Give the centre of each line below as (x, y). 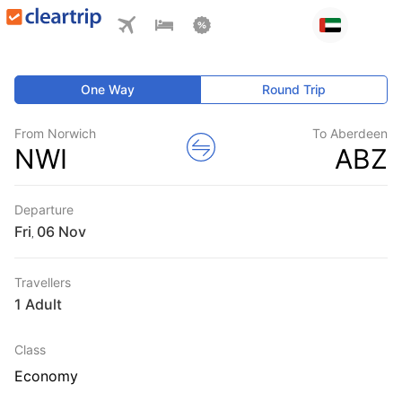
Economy (46, 376)
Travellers (43, 282)
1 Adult (38, 304)
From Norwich (55, 133)
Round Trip (294, 89)
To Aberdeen (350, 133)
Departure (44, 210)
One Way (108, 89)
